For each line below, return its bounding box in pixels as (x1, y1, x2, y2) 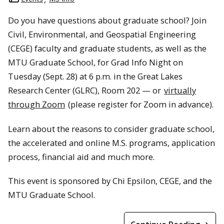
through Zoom (8, 98, 65, 110)
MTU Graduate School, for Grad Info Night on (8, 56, 183, 68)
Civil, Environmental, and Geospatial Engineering (8, 28, 196, 40)
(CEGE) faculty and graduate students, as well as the (8, 42, 206, 54)
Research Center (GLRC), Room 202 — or (8, 84, 163, 96)
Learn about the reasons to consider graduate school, (8, 122, 214, 134)
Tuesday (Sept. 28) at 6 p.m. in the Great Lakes (8, 70, 182, 82)
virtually (164, 84, 196, 96)
